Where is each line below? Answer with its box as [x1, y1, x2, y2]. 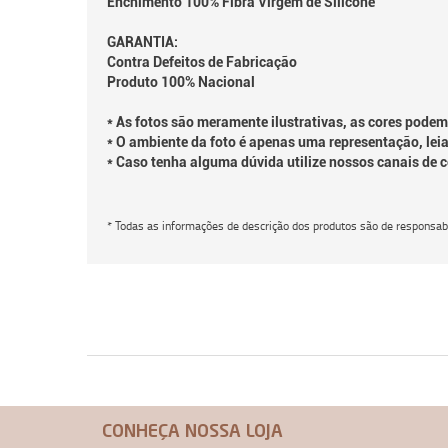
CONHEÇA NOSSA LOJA [102, 423, 283, 441]
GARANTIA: [107, 34, 178, 50]
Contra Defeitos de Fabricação [107, 54, 297, 70]
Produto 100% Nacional [107, 74, 255, 90]
